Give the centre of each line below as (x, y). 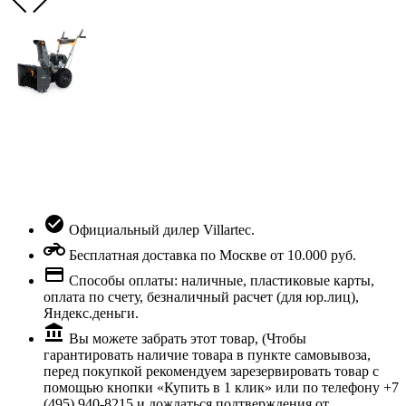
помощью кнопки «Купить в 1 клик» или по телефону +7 (221, 387)
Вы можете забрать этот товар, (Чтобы (186, 338)
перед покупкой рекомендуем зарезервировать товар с (211, 371)
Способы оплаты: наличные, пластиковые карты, (220, 280)
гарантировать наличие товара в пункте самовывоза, (207, 354)
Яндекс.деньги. (91, 313)
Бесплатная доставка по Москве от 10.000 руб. (211, 255)
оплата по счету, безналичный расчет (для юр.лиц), (201, 296)
